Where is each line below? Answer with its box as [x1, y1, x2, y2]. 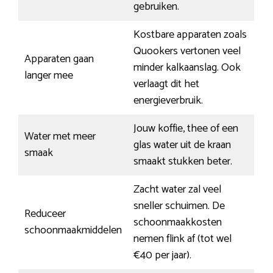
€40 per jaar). [133, 246, 191, 265]
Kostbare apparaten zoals [133, 26, 247, 44]
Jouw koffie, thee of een [133, 119, 238, 138]
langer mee [24, 66, 73, 85]
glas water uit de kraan [133, 136, 231, 155]
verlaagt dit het [133, 75, 199, 94]
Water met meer [24, 127, 96, 146]
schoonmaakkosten [133, 213, 222, 232]
